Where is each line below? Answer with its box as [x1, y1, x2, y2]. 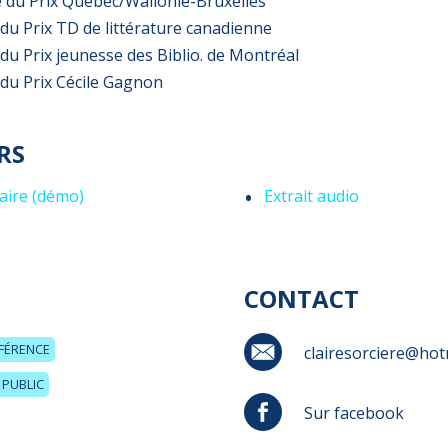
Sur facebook [304, 401, 404, 424]
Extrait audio [264, 184, 359, 207]
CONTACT [244, 282, 359, 316]
